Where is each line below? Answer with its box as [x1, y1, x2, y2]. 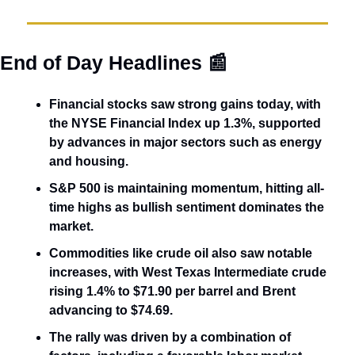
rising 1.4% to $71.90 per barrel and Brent [49, 284, 296, 298]
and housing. [49, 154, 132, 168]
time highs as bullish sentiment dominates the [49, 200, 324, 214]
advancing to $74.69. [49, 303, 173, 317]
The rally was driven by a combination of [49, 330, 291, 344]
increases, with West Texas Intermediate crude [49, 265, 326, 279]
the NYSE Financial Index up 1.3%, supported [49, 116, 321, 130]
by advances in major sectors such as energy [49, 135, 322, 149]
